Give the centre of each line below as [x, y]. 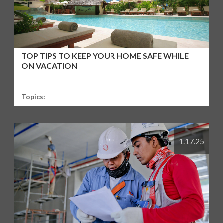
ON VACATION [50, 65]
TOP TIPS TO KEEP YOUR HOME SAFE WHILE [105, 55]
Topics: [34, 96]
